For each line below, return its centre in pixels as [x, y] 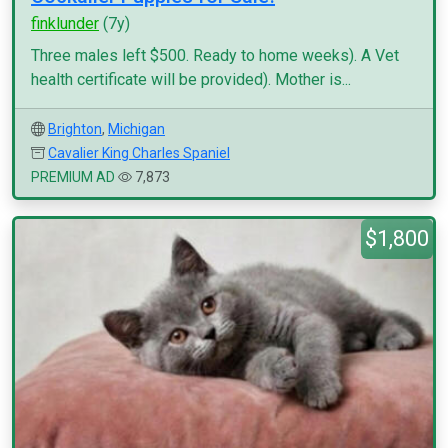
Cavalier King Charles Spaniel [139, 153]
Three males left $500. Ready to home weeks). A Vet [215, 55]
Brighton [75, 129]
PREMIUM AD [73, 177]
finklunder [65, 23]
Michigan [136, 129]
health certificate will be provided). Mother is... [191, 79]
